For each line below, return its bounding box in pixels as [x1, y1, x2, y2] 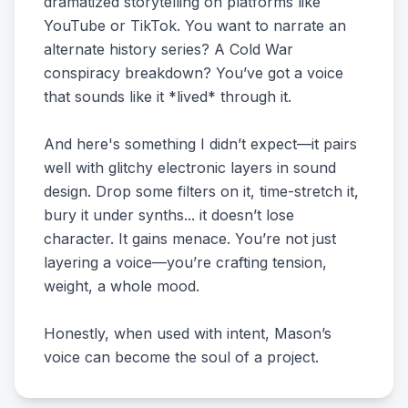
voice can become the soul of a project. [44, 348, 319, 366]
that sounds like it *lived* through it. [44, 87, 291, 106]
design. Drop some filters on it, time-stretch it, [44, 182, 359, 200]
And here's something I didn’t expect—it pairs [44, 135, 357, 153]
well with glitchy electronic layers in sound [44, 158, 336, 177]
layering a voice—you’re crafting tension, [44, 253, 327, 271]
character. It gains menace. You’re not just [44, 229, 336, 248]
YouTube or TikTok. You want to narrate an [44, 16, 346, 35]
